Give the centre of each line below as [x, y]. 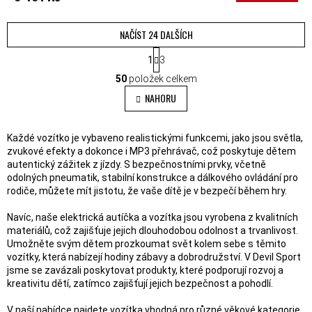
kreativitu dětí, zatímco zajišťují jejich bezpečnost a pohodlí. [140, 284]
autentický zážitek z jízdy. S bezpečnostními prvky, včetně [136, 165]
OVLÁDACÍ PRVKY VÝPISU [214, 72]
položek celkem [162, 79]
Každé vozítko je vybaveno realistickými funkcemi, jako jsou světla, [155, 138]
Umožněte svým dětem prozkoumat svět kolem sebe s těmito [147, 244]
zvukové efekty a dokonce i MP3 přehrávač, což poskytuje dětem [151, 151]
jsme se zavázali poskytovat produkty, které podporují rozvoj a [145, 271]
